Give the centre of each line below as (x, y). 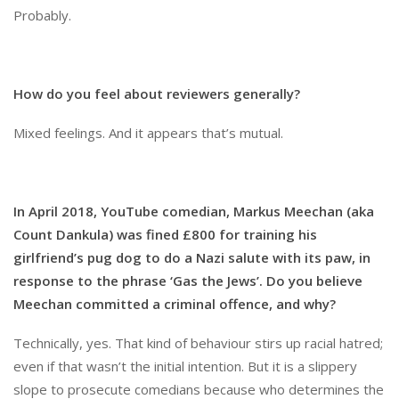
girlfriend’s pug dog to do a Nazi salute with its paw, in (192, 257)
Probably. (42, 15)
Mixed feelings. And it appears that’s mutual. (148, 132)
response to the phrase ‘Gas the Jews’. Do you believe (188, 280)
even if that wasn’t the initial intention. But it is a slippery (185, 366)
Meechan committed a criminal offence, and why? (178, 303)
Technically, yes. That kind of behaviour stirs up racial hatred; (198, 342)
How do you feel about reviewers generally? (157, 93)
